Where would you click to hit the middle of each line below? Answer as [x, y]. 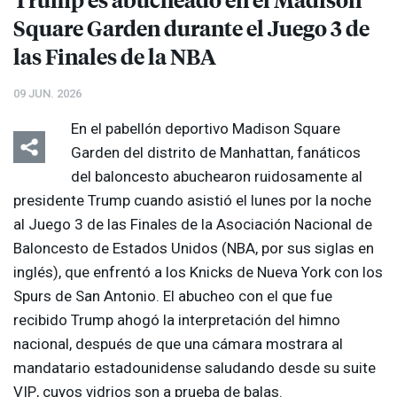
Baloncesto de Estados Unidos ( [120, 249]
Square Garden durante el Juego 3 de [191, 28]
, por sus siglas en [315, 249]
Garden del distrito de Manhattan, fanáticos [216, 153]
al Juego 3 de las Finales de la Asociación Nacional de [193, 225]
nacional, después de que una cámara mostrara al [178, 344]
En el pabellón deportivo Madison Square [206, 129]
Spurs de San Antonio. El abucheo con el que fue [173, 296]
